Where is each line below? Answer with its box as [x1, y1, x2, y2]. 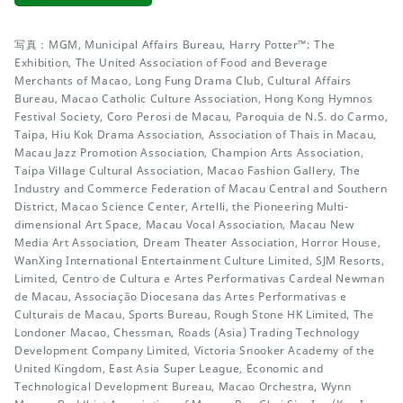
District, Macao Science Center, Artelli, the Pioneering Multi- [14, 199, 349, 214]
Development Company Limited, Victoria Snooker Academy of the [14, 343, 375, 358]
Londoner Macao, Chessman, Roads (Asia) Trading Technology [14, 325, 360, 340]
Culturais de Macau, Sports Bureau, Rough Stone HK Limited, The [14, 307, 374, 322]
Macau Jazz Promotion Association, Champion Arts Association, [14, 145, 364, 160]
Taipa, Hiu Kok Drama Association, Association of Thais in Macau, [14, 127, 377, 142]
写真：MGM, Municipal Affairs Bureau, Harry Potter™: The [14, 37, 336, 52]
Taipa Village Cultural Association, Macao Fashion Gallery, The [14, 163, 361, 178]
